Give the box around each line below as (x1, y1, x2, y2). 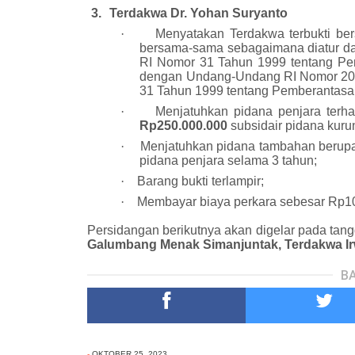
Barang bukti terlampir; (137, 174, 265, 188)
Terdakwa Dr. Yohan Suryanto (109, 6, 288, 20)
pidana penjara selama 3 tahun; (139, 154, 318, 167)
